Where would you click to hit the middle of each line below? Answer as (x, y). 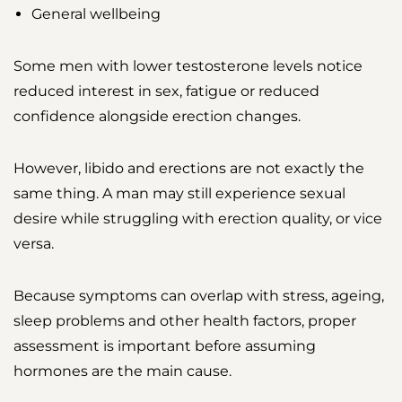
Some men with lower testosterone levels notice (188, 66)
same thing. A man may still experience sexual (179, 194)
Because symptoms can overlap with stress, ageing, (199, 296)
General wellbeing (96, 14)
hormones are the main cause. (122, 371)
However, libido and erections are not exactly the (189, 169)
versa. (34, 244)
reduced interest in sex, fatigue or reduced (166, 92)
